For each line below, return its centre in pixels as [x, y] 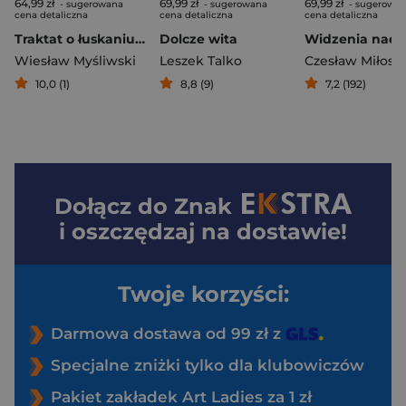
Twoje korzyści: [203, 294]
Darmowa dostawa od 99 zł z [168, 333]
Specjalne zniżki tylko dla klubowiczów [208, 365]
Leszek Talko [201, 60]
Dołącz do [115, 206]
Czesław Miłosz [353, 60]
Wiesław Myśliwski [75, 60]
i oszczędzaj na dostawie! [203, 231]
